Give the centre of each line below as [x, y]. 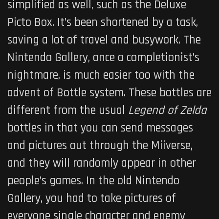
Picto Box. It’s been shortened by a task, [103, 22]
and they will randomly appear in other [102, 163]
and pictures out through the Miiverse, [100, 145]
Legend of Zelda [167, 110]
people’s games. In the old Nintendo [93, 181]
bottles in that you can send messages [100, 128]
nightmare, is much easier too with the [101, 75]
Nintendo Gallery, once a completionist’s [103, 57]
